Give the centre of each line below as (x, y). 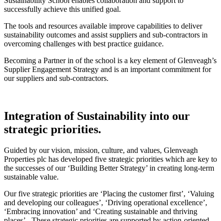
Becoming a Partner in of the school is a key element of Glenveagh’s (110, 61)
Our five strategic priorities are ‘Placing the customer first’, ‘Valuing (109, 193)
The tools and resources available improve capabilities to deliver (103, 26)
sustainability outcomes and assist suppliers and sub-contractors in (106, 35)
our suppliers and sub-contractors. (56, 78)
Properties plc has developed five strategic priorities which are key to (110, 159)
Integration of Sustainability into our (97, 116)
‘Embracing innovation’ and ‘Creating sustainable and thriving (101, 211)
